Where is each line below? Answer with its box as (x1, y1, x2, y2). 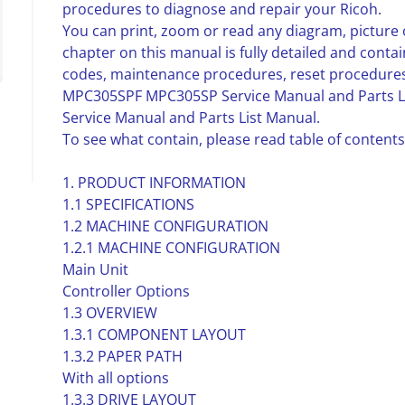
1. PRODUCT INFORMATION (61, 173, 246, 193)
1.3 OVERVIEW (61, 303, 157, 323)
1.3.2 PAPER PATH (61, 346, 183, 366)
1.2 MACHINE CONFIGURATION (61, 216, 268, 236)
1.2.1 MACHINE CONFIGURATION (61, 238, 280, 258)
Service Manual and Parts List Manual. (61, 108, 320, 127)
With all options (61, 368, 169, 388)
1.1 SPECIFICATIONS (61, 194, 194, 214)
